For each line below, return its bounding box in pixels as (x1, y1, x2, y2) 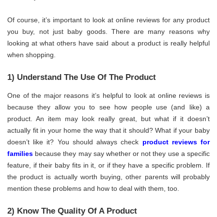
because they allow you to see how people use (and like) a (7, 103, 210, 111)
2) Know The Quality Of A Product (7, 206, 137, 216)
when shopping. (7, 50, 56, 59)
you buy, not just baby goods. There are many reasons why (7, 27, 210, 35)
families (7, 150, 33, 158)
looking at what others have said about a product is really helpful (7, 39, 210, 47)
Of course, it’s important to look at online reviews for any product (7, 15, 210, 24)
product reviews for (142, 138, 210, 146)
